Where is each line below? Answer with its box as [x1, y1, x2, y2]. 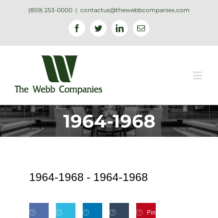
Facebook [80, 24, 110, 32]
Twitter [102, 24, 124, 32]
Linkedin [123, 24, 151, 32]
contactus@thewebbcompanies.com [80, 6, 190, 14]
